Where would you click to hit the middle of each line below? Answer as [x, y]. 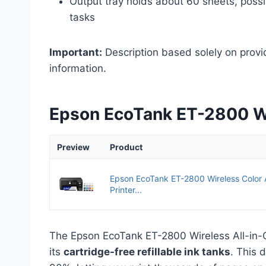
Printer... [126, 189]
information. [78, 68]
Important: [76, 52]
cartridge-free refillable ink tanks [147, 251]
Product [126, 147]
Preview [73, 147]
